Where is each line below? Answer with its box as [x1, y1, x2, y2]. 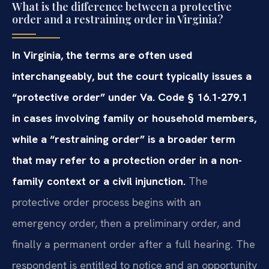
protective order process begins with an [12, 195, 201, 209]
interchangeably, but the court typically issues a [12, 68, 252, 83]
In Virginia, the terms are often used [12, 47, 192, 62]
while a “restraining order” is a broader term [12, 131, 235, 146]
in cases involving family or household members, [12, 110, 256, 125]
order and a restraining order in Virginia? [12, 11, 223, 26]
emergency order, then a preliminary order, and [12, 216, 241, 230]
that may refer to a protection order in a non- [12, 153, 242, 167]
